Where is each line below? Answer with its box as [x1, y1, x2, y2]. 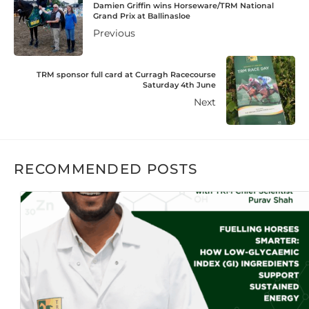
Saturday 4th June [143, 80, 216, 90]
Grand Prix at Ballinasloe [93, 11, 190, 21]
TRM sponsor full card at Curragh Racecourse [37, 70, 216, 80]
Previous [93, 27, 135, 40]
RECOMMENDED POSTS [14, 161, 198, 178]
